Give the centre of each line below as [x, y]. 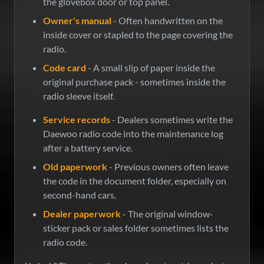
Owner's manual [77, 21]
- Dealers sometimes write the [171, 120]
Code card [65, 68]
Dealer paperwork [82, 214]
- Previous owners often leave [168, 167]
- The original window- [167, 214]
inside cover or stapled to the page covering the [138, 35]
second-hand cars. [80, 195]
